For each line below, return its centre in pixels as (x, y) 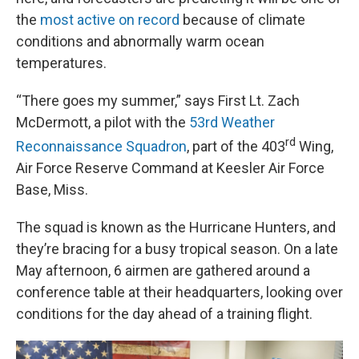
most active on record (110, 20)
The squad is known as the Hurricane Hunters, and (176, 227)
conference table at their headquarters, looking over (179, 292)
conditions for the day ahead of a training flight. (164, 314)
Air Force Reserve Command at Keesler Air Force (170, 168)
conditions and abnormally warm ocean (140, 41)
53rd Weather (232, 122)
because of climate (242, 20)
